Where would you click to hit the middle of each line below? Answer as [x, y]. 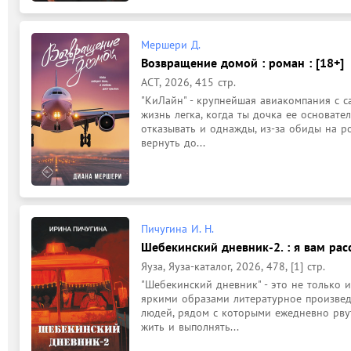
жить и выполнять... [190, 326]
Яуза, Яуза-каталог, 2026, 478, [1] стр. [233, 266]
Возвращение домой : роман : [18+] [242, 62]
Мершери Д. [171, 44]
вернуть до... [173, 142]
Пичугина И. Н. [177, 228]
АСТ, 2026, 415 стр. [188, 82]
